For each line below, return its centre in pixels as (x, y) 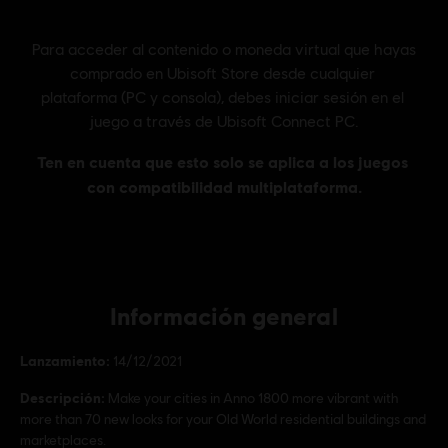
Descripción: (62, 397)
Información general (224, 315)
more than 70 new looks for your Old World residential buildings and (223, 419)
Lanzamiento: (65, 360)
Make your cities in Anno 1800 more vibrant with (253, 398)
